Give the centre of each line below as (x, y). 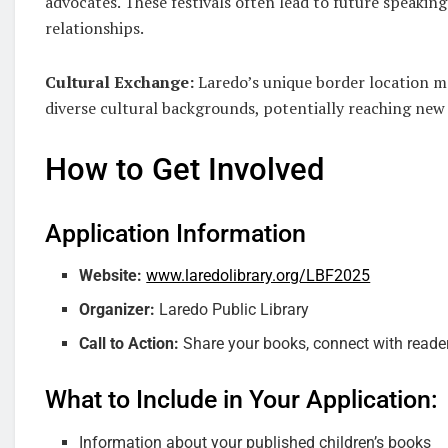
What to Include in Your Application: (241, 400)
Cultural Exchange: (119, 81)
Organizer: (117, 310)
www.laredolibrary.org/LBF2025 (258, 276)
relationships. (94, 27)
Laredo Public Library (232, 310)
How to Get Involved (184, 169)
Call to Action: (129, 344)
